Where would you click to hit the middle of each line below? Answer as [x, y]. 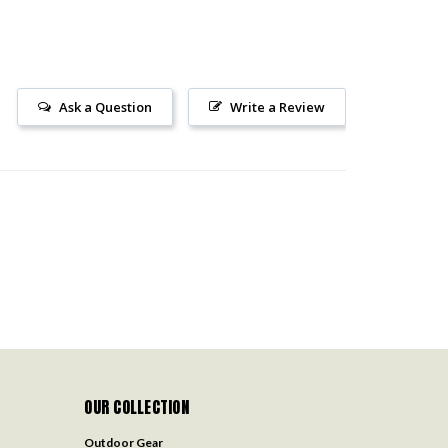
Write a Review [277, 106]
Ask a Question [105, 106]
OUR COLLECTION [136, 406]
